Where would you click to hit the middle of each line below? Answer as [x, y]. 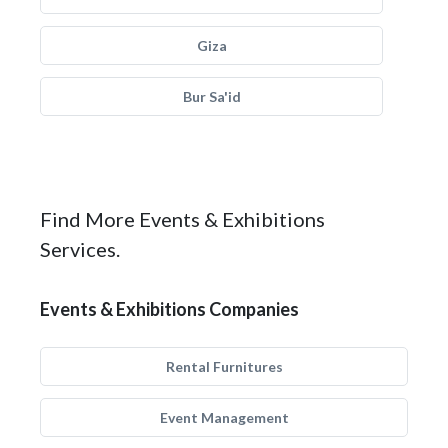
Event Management [224, 417]
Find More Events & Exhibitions [182, 219]
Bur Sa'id [211, 96]
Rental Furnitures [224, 366]
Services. [80, 249]
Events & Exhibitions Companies [169, 309]
